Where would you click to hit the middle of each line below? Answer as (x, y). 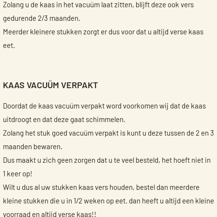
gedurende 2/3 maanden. (41, 18)
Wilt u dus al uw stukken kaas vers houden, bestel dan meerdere (101, 187)
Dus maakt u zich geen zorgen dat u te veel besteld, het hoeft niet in (107, 160)
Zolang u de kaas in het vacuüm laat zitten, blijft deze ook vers (98, 5)
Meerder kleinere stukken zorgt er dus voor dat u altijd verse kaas (103, 32)
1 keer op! (17, 174)
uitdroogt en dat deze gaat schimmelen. (64, 120)
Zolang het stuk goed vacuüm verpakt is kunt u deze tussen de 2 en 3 (108, 133)
